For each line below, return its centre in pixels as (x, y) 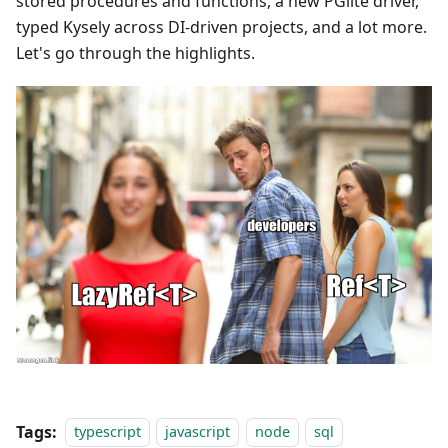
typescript (107, 432)
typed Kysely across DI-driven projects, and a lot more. (221, 27)
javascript (198, 432)
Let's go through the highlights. (135, 53)
